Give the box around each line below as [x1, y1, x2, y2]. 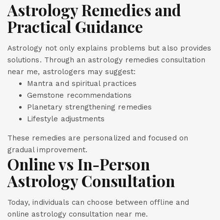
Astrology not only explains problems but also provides [7, 44, 212, 53]
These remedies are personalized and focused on [7, 134, 188, 142]
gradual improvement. [7, 145, 88, 154]
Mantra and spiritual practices [27, 79, 137, 88]
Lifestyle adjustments [27, 114, 105, 123]
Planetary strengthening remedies [27, 103, 152, 111]
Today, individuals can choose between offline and [7, 198, 189, 207]
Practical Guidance [7, 16, 143, 37]
